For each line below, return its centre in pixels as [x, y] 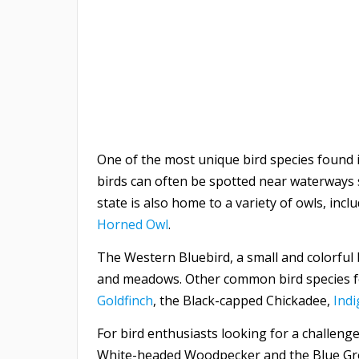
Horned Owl [133, 224]
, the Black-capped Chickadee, [243, 300]
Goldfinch [125, 300]
